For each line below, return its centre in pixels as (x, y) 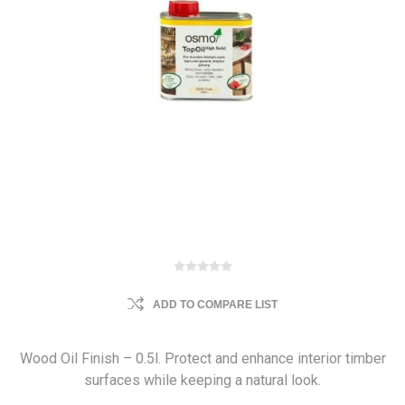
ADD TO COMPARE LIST (215, 305)
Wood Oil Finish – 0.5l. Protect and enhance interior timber (202, 358)
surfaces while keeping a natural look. (202, 380)
